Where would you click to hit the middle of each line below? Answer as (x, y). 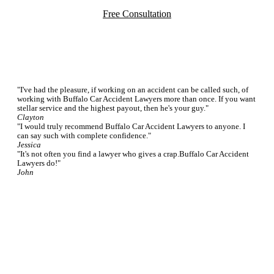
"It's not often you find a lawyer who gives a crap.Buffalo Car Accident (133, 154)
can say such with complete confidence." (84, 136)
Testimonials (137, 65)
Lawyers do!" (39, 164)
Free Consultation (137, 14)
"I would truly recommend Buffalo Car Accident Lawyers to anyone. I (131, 127)
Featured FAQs (137, 235)
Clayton (31, 118)
